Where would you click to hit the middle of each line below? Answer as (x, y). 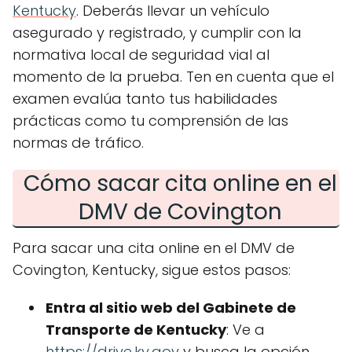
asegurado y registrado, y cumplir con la (157, 33)
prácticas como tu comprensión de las (150, 121)
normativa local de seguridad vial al (141, 55)
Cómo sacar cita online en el (180, 183)
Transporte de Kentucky (136, 330)
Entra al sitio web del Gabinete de (171, 308)
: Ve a (246, 330)
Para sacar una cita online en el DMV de (154, 248)
